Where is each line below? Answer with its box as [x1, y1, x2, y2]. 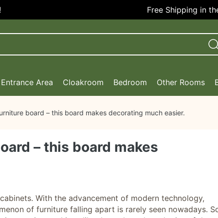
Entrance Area [1, 77, 53, 87]
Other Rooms [157, 77, 205, 87]
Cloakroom [63, 77, 104, 87]
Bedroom [113, 77, 147, 87]
